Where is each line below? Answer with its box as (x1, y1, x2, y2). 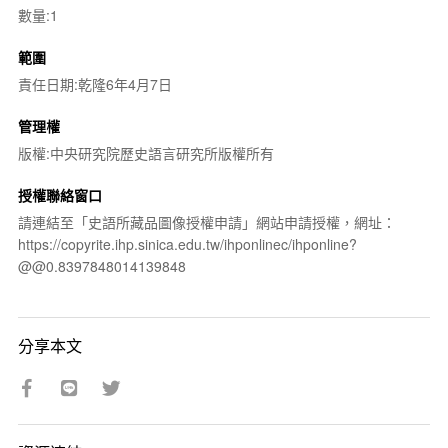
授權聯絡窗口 (17, 184, 102, 205)
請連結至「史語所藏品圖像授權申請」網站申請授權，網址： (17, 211, 396, 232)
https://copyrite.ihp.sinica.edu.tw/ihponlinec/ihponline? (17, 233, 357, 254)
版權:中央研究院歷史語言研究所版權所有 (17, 142, 274, 163)
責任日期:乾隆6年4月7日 (17, 73, 172, 94)
